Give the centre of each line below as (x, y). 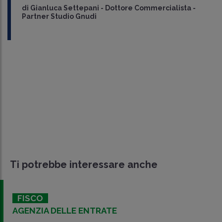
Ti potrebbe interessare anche (84, 164)
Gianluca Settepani (64, 8)
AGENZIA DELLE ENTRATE (65, 210)
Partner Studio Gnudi (59, 16)
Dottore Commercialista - (150, 8)
